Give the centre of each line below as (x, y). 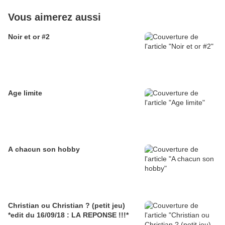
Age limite (25, 93)
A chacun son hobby (44, 149)
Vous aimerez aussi (54, 17)
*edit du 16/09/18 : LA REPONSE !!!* (68, 215)
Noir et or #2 (29, 37)
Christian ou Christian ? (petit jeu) (67, 206)
